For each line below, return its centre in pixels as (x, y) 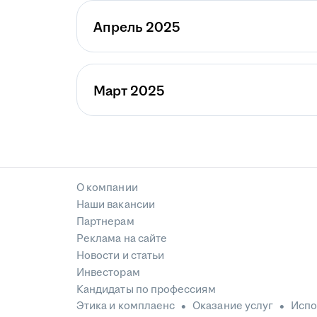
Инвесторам (108, 273)
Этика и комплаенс (126, 306)
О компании (107, 188)
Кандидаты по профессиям (146, 290)
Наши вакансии (116, 205)
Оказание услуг (233, 306)
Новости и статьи (121, 256)
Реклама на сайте (122, 239)
